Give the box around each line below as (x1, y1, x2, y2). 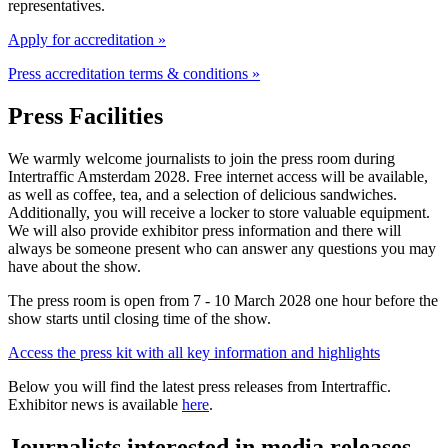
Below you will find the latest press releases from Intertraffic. (8, 377, 391, 395)
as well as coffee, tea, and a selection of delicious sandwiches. (8, 185, 397, 203)
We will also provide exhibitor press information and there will (8, 221, 401, 239)
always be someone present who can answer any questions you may (8, 239, 436, 257)
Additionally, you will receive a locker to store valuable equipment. (8, 203, 430, 221)
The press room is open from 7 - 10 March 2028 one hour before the (8, 291, 438, 309)
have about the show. (8, 257, 141, 275)
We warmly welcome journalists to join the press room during (8, 149, 395, 167)
